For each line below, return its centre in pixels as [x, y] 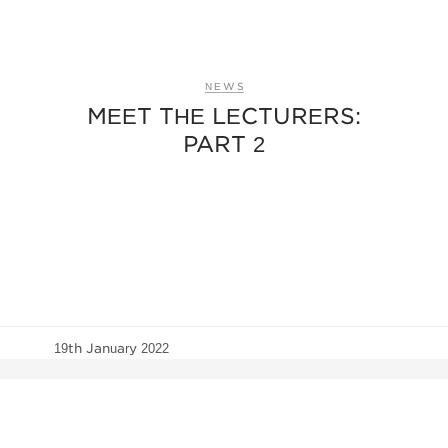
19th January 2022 [111, 349]
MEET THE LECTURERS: [224, 116]
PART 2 [224, 144]
